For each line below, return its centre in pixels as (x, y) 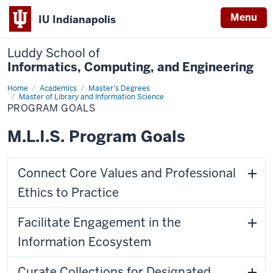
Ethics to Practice (68, 193)
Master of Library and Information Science (91, 97)
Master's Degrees (119, 88)
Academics (58, 88)
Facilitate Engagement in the (99, 222)
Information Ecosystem (84, 242)
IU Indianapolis (77, 19)
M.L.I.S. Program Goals (96, 136)
